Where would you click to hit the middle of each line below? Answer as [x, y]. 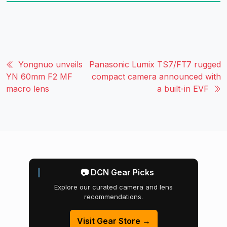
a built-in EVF [183, 88]
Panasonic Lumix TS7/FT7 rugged [155, 64]
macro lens [28, 88]
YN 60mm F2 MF [39, 76]
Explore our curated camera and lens [113, 187]
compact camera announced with [156, 76]
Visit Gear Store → [113, 221]
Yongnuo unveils [50, 64]
